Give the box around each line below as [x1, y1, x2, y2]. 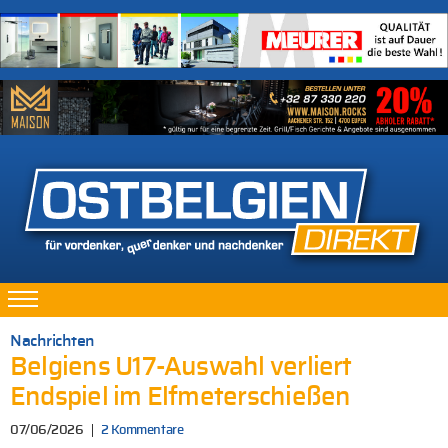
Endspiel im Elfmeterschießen [10, 385, 351, 411]
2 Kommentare [100, 424, 184, 438]
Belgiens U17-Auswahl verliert [10, 355, 352, 381]
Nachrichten [10, 333, 95, 350]
